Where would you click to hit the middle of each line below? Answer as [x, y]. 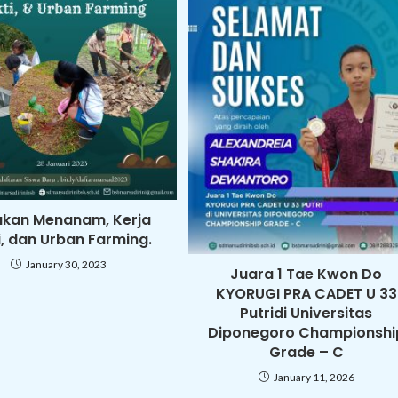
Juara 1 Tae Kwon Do [306, 274]
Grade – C [306, 352]
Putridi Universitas [306, 313]
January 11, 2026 [314, 377]
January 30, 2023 [66, 264]
